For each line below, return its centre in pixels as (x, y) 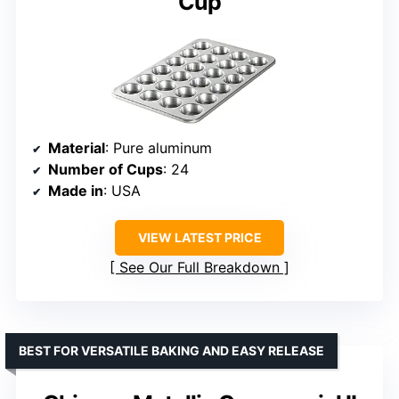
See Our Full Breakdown (199, 268)
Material (77, 148)
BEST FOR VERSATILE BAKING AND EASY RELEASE (171, 351)
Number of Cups (106, 170)
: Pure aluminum (159, 148)
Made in (76, 191)
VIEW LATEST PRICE (199, 238)
